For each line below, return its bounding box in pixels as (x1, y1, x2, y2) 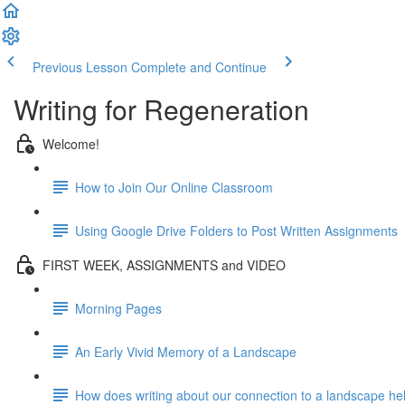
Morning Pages (75, 298, 162, 317)
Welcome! (42, 134, 99, 153)
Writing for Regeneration (14, 89, 309, 128)
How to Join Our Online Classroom (75, 177, 273, 196)
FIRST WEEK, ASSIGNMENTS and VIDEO (42, 255, 286, 274)
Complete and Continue (131, 58, 267, 76)
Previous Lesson (33, 58, 127, 76)
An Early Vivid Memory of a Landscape (75, 342, 297, 361)
